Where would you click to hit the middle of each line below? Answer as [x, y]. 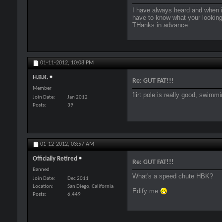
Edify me [146, 191]
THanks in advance [160, 25]
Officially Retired [55, 159]
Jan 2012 [78, 98]
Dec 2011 [78, 179]
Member [42, 89]
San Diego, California [90, 187]
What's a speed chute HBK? [173, 176]
